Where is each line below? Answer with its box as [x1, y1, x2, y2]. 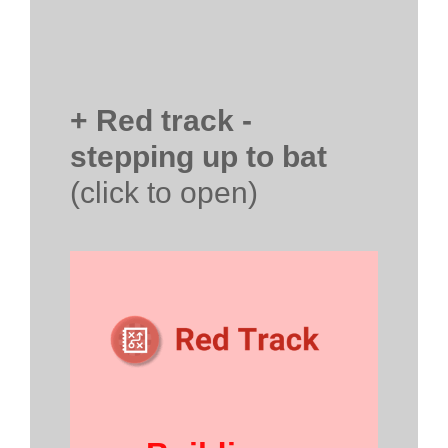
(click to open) [70, 175, 258, 209]
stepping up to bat [70, 139, 327, 173]
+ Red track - [70, 103, 252, 137]
